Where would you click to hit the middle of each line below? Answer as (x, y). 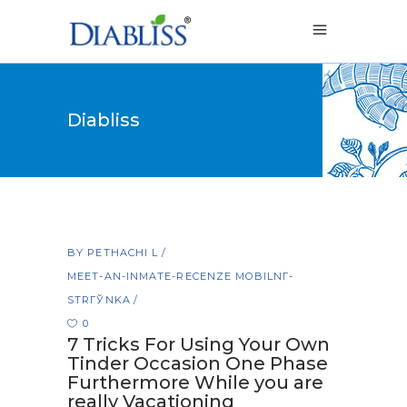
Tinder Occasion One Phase (198, 363)
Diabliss (104, 120)
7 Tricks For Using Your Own (199, 344)
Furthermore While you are (195, 382)
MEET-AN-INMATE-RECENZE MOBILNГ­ (180, 276)
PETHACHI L (125, 253)
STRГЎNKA (99, 300)
